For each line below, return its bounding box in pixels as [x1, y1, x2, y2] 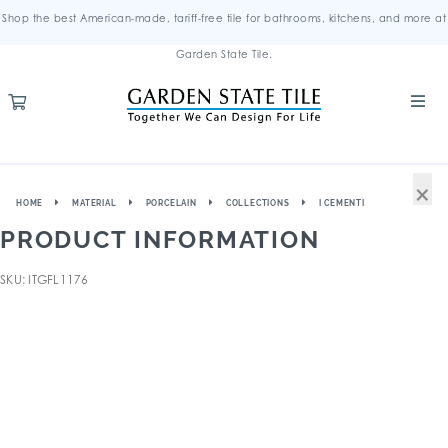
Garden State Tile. [175, 48, 273, 60]
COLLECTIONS [225, 198, 290, 208]
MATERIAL [72, 198, 117, 208]
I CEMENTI [318, 198, 365, 208]
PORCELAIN [145, 198, 197, 208]
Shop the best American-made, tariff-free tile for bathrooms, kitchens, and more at [2, 12, 446, 24]
